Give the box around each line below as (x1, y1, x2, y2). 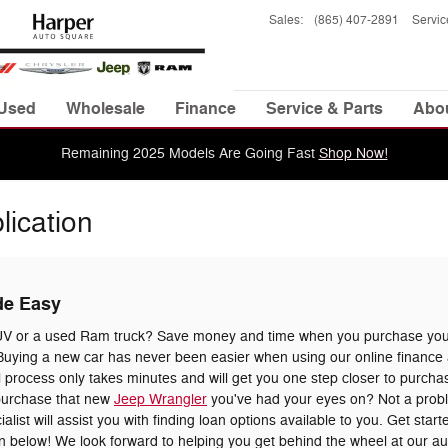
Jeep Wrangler (114, 390, 207, 408)
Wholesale (66, 98, 145, 119)
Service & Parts (266, 98, 383, 119)
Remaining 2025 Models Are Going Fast (60, 145, 319, 162)
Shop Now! (318, 145, 388, 162)
